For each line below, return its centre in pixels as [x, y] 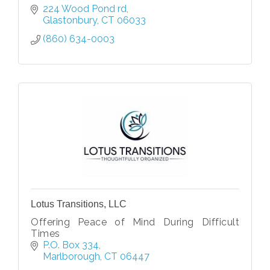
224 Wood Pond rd [85, 8]
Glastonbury [70, 20]
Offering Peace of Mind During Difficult [135, 222]
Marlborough [71, 256]
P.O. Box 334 [71, 245]
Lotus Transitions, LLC [79, 204]
